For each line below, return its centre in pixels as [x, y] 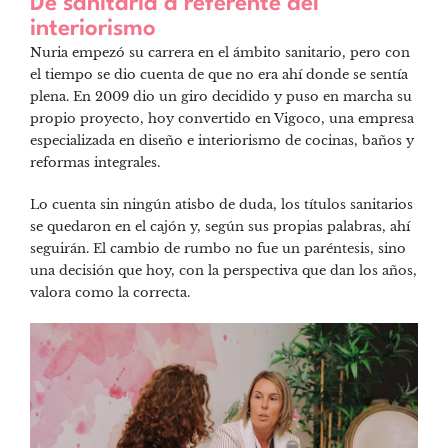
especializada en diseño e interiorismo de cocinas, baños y [222, 141]
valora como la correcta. [110, 292]
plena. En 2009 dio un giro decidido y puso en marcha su [221, 97]
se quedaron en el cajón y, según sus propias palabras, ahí [220, 226]
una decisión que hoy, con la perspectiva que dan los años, [223, 270]
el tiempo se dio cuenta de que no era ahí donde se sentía [219, 75]
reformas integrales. [95, 163]
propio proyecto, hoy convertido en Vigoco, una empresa [222, 119]
